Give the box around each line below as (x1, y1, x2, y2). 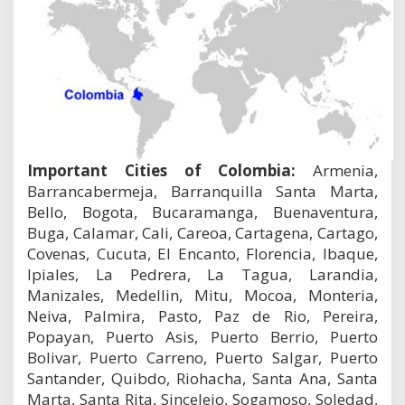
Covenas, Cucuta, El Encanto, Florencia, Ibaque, (27, 243, 378, 265)
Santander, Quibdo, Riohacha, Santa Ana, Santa (27, 368, 378, 390)
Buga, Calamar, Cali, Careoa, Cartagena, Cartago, (27, 222, 378, 244)
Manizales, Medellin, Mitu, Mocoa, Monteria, (27, 285, 378, 306)
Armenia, (296, 160, 378, 182)
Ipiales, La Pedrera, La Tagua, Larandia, (27, 264, 378, 286)
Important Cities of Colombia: (27, 160, 297, 182)
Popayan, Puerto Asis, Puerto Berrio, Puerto (27, 326, 378, 348)
